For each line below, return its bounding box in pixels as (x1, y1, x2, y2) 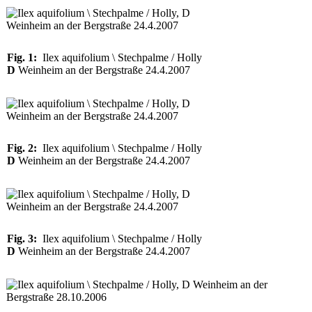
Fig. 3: (7, 233, 37, 244)
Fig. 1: (7, 52, 37, 63)
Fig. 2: (7, 142, 37, 154)
